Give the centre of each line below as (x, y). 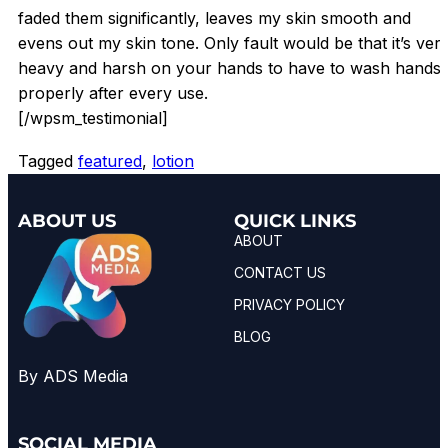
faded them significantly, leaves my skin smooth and (214, 17)
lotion (173, 161)
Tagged (48, 161)
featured (110, 161)
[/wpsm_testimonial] (93, 117)
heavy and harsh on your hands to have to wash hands (229, 67)
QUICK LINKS (295, 221)
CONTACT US (280, 273)
